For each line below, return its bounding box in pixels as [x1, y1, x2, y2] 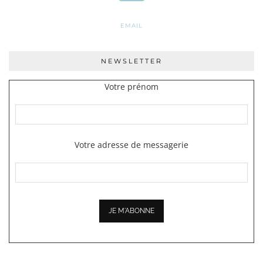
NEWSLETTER [100, 56, 163, 65]
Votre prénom [104, 80, 159, 92]
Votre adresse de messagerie [75, 139, 188, 150]
